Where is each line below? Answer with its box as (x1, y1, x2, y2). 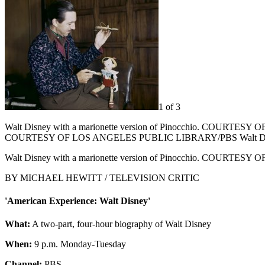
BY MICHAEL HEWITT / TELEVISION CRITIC (5, 172, 199, 183)
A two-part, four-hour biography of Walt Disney (30, 219, 211, 230)
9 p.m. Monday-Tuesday (32, 239, 126, 250)
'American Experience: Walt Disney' (5, 196, 150, 206)
